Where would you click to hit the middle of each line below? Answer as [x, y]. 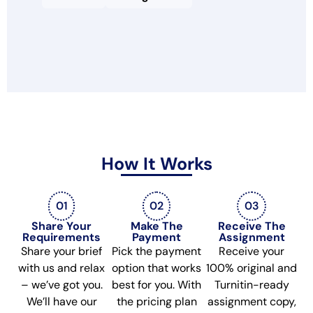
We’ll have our [61, 302]
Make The [156, 226]
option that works [156, 268]
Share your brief [61, 252]
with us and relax [61, 268]
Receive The [252, 226]
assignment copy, [252, 302]
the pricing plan [156, 302]
